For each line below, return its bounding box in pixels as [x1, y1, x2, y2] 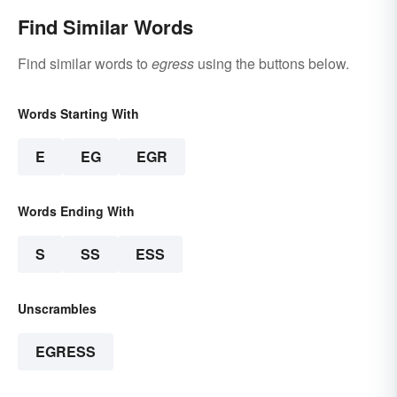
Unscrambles [18, 299, 97, 317]
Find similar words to [18, 52, 152, 74]
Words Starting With [18, 104, 139, 122]
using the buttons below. [194, 52, 349, 74]
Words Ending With [18, 201, 135, 220]
